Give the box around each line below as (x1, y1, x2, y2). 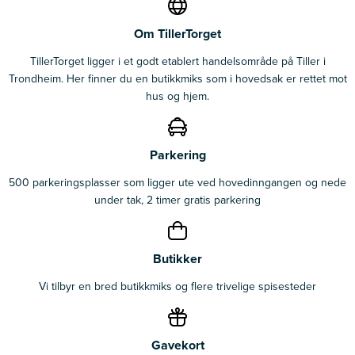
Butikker (153, 249, 202, 268)
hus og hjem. (146, 87, 209, 104)
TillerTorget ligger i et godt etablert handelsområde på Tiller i (29, 52, 326, 69)
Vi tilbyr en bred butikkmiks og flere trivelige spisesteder (39, 277, 316, 294)
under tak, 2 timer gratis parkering (94, 191, 261, 208)
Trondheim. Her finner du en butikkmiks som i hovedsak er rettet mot (8, 70, 347, 86)
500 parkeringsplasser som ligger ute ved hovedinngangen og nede (9, 174, 346, 190)
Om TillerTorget (134, 24, 221, 43)
